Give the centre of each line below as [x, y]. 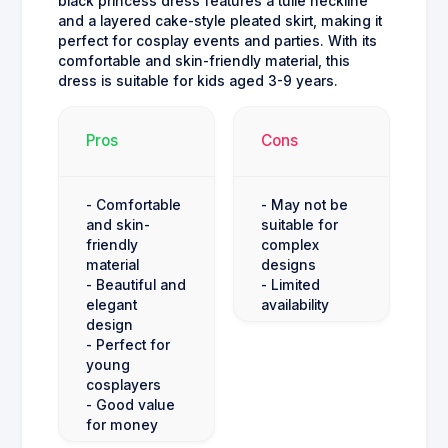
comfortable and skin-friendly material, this [204, 60]
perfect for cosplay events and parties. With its [217, 40]
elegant [111, 304]
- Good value [130, 404]
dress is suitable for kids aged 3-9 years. [198, 80]
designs [288, 264]
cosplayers [123, 384]
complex [290, 244]
